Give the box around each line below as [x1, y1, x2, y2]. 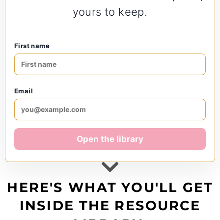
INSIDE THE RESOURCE [19, 197, 201, 214]
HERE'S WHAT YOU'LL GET [7, 179, 213, 195]
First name [14, 42, 50, 50]
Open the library [77, 134, 143, 144]
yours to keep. [72, 5, 148, 18]
